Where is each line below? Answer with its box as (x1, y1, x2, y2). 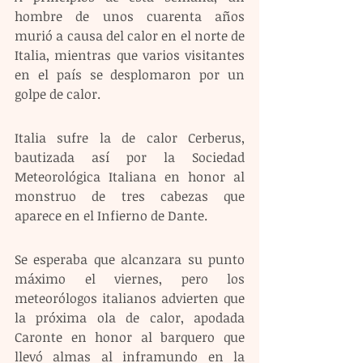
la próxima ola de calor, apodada (15, 308, 245, 327)
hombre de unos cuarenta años (15, 6, 245, 25)
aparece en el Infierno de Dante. (15, 206, 207, 224)
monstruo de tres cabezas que (15, 186, 245, 205)
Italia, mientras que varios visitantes (15, 45, 245, 64)
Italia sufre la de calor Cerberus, (15, 128, 245, 147)
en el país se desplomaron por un (15, 65, 245, 83)
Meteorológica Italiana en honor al (15, 167, 245, 186)
